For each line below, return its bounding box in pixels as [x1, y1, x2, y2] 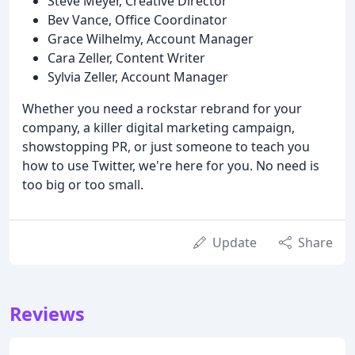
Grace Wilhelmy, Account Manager [48, 29, 254, 48]
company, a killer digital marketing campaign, [22, 118, 295, 136]
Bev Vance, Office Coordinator [48, 10, 227, 29]
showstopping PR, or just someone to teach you [22, 137, 310, 155]
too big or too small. [22, 175, 143, 193]
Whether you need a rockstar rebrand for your [22, 99, 302, 117]
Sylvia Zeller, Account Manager [48, 67, 228, 86]
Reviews [10, 300, 85, 326]
